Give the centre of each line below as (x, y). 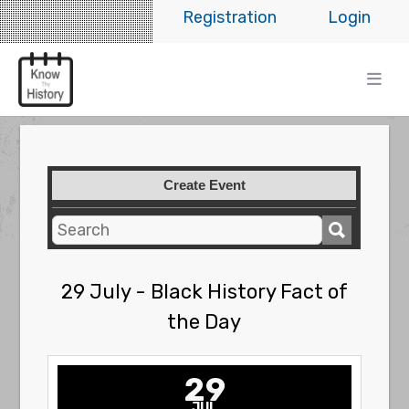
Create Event (204, 185)
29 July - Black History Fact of (204, 292)
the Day (204, 322)
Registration (230, 17)
